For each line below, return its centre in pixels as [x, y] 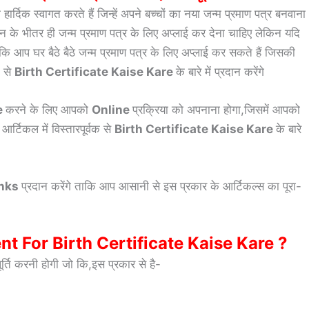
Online [112, 109]
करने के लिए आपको [49, 109]
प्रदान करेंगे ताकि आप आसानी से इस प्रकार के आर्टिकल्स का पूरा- [161, 187]
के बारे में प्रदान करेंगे [220, 71]
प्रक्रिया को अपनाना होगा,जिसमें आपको [216, 109]
